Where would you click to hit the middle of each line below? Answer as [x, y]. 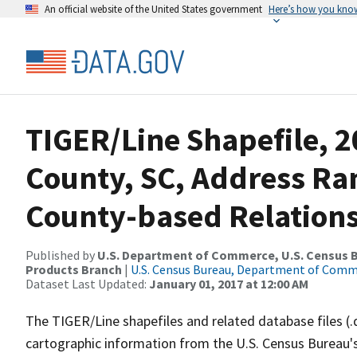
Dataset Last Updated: [87, 284]
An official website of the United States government [153, 9]
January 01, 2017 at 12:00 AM [229, 284]
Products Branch [74, 269]
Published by [61, 255]
